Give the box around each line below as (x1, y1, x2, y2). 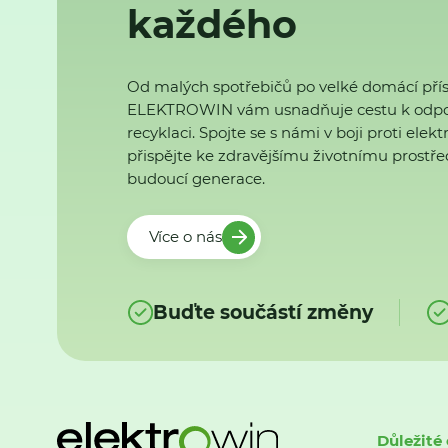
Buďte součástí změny (152, 300, 373, 324)
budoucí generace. (127, 168, 266, 188)
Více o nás (148, 227, 222, 247)
